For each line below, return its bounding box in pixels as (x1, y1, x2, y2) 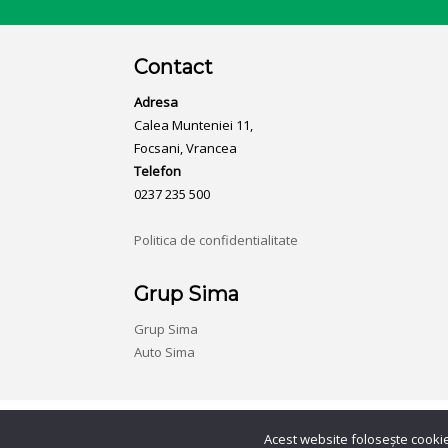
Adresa (134, 93, 179, 111)
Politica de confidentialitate (134, 231, 299, 249)
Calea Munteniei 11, (134, 116, 254, 134)
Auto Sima (134, 343, 196, 361)
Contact (134, 55, 214, 79)
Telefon (134, 162, 182, 180)
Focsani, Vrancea (134, 139, 238, 157)
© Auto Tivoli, (30, 420, 113, 438)
